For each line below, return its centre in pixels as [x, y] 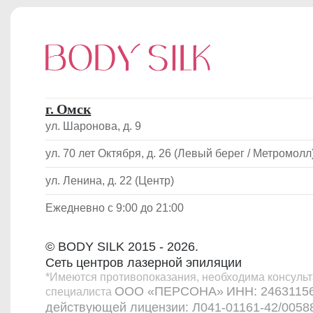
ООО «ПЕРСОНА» [169, 291]
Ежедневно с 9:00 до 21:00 [115, 208]
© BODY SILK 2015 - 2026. [122, 246]
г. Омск [68, 109]
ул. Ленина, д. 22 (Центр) [110, 180]
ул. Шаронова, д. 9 [93, 126]
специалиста [80, 291]
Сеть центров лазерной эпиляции [144, 262]
